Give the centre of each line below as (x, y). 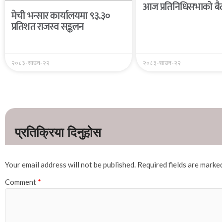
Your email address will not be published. (70, 164)
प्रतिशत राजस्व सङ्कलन (48, 27)
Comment (21, 182)
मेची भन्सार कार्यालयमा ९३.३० (61, 16)
